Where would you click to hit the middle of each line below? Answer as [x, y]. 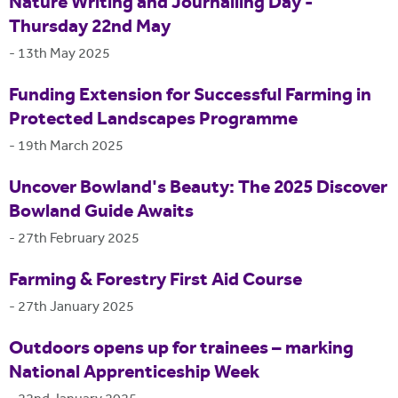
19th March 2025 [71, 147]
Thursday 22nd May [90, 27]
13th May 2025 [64, 54]
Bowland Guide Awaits [101, 212]
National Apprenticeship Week [134, 373]
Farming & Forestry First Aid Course [155, 280]
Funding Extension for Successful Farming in [190, 96]
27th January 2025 [76, 307]
